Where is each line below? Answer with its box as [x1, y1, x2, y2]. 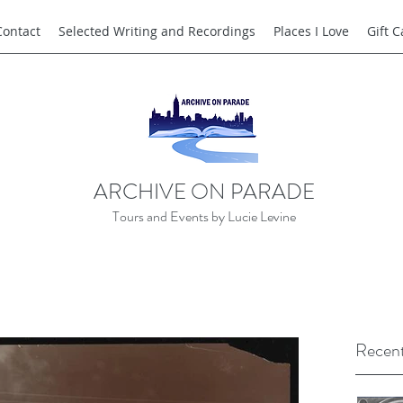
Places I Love [273, 22, 349, 40]
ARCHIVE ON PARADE [93, 176, 315, 208]
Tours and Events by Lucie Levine [112, 206, 296, 228]
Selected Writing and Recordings [58, 22, 255, 40]
